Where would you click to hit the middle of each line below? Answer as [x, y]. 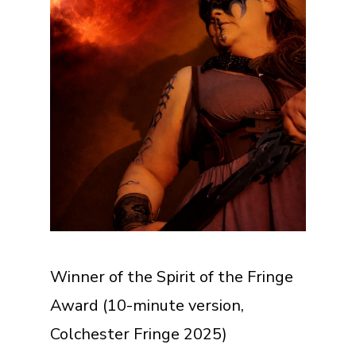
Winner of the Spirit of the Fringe [171, 277]
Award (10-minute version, [147, 305]
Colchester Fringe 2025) [138, 334]
